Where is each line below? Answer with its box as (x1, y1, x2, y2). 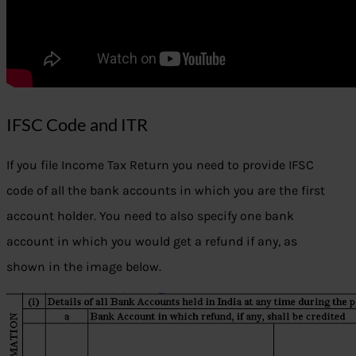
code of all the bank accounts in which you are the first (6, 183, 325, 198)
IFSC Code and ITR (6, 114, 148, 135)
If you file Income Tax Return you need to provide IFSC (6, 157, 314, 172)
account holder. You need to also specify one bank (6, 208, 294, 223)
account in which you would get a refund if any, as (6, 234, 297, 249)
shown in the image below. (6, 259, 161, 274)
